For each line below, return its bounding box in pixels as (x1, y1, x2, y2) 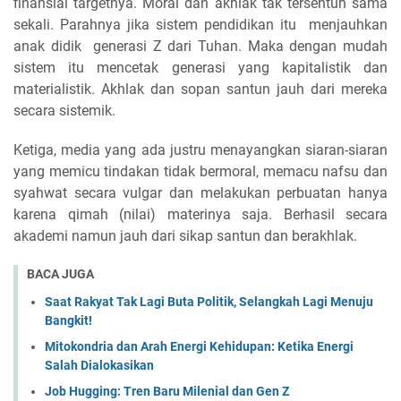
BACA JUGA (27, 267, 94, 281)
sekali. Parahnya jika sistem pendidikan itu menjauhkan (13, 16, 388, 33)
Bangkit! (45, 312, 92, 328)
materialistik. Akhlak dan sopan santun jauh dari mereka (13, 81, 388, 98)
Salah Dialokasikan (45, 357, 154, 372)
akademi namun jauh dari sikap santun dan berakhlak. (13, 227, 357, 244)
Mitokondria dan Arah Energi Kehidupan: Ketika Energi (45, 338, 354, 354)
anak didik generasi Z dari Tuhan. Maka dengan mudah (13, 38, 388, 55)
